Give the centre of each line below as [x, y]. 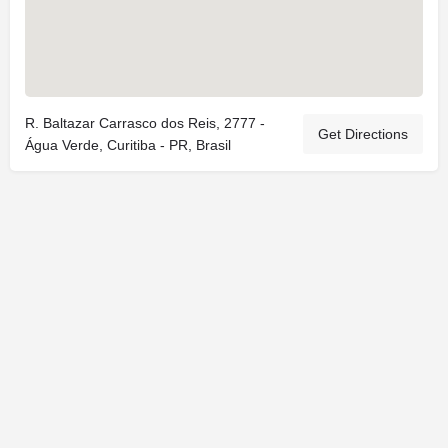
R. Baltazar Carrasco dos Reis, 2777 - [145, 122]
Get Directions [363, 133]
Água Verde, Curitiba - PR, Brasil [128, 144]
